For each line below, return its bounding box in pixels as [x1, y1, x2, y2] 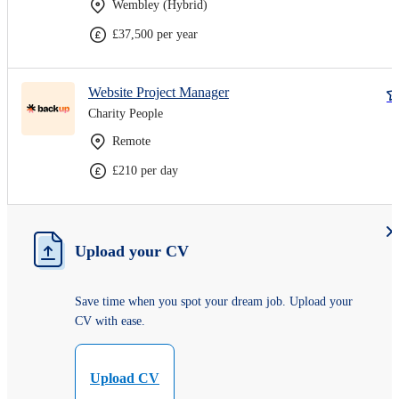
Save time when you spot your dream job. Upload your [75, 294, 353, 308]
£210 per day [112, 163, 178, 177]
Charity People [88, 106, 163, 120]
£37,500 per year [112, 27, 198, 41]
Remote [112, 134, 151, 148]
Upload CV [90, 370, 159, 386]
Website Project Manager [88, 84, 229, 100]
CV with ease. [75, 313, 145, 328]
